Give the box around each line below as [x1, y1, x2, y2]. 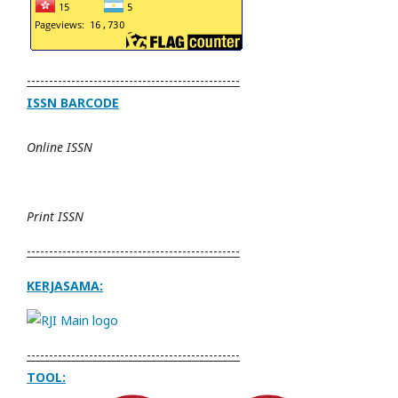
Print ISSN [27, 207, 84, 225]
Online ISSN [27, 138, 92, 155]
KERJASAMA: [27, 276, 103, 294]
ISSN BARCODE [27, 93, 119, 111]
